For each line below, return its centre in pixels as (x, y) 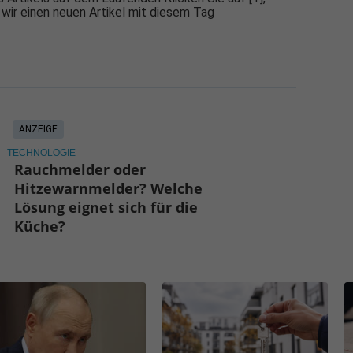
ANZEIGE (38, 130)
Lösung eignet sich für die (106, 208)
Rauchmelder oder (80, 170)
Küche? (40, 227)
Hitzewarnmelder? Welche (109, 189)
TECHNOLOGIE (41, 153)
